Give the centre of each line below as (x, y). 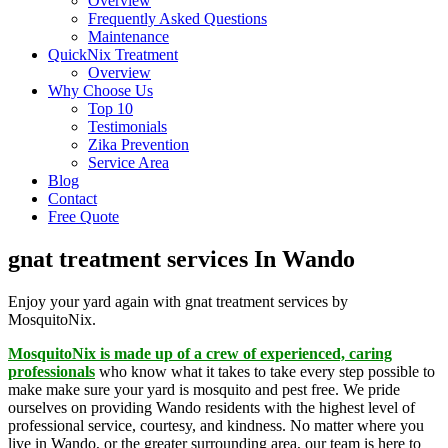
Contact (72, 198)
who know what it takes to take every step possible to (267, 371)
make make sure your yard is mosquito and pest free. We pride (204, 389)
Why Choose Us (100, 90)
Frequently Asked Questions (177, 18)
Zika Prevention (138, 144)
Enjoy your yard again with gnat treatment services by (178, 301)
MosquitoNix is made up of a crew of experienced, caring (200, 353)
